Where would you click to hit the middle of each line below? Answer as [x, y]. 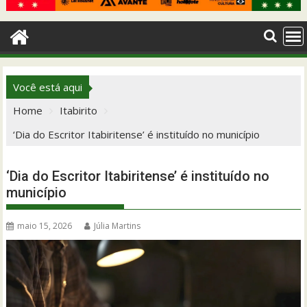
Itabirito [79, 110]
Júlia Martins [118, 225]
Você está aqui [48, 87]
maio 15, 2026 [45, 225]
